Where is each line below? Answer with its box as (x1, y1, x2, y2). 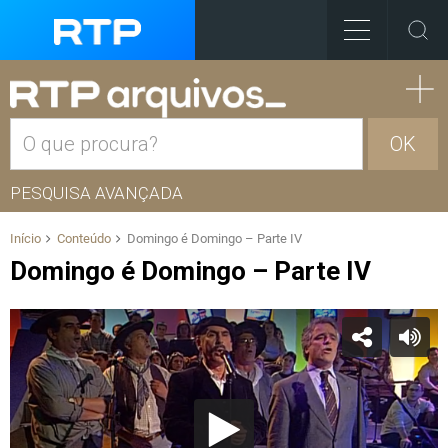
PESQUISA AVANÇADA (10, 183, 183, 203)
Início (10, 231, 41, 246)
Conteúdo (57, 231, 111, 246)
